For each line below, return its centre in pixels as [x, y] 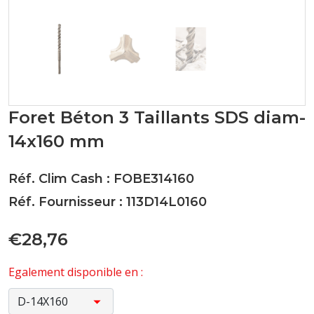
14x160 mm [56, 141]
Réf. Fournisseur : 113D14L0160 [108, 202]
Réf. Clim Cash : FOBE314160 [101, 179]
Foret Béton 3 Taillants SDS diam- [157, 117]
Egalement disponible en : [76, 272]
